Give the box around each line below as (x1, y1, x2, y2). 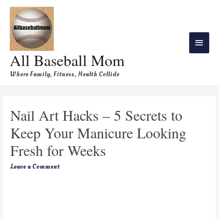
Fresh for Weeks (10, 140, 107, 160)
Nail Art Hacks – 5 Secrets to (10, 105, 183, 125)
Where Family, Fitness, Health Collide (10, 69, 119, 79)
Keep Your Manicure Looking (10, 123, 187, 143)
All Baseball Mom (10, 49, 125, 70)
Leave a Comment (10, 162, 60, 172)
